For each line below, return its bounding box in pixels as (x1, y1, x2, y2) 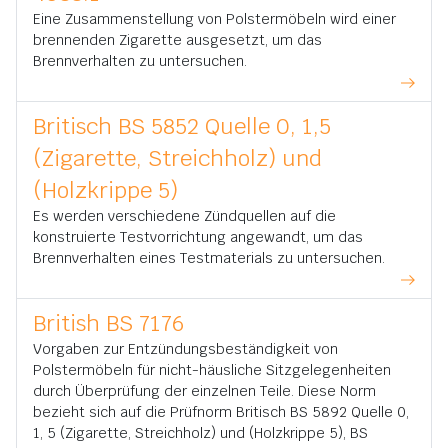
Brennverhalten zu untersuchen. (33, 52, 247, 70)
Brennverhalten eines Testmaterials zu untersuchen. (33, 249, 385, 267)
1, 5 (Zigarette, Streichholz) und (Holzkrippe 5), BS (33, 424, 368, 442)
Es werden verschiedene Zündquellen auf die (33, 207, 336, 225)
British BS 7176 (33, 309, 184, 337)
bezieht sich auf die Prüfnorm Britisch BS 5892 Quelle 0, (33, 403, 409, 421)
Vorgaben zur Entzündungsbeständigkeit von (33, 340, 338, 358)
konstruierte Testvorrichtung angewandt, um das (33, 228, 363, 246)
